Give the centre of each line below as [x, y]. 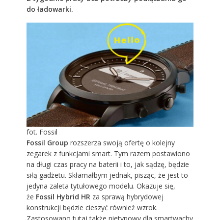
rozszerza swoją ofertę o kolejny [121, 143]
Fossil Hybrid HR [63, 197]
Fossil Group [47, 143]
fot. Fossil [42, 132]
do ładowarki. [50, 9]
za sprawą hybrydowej [127, 197]
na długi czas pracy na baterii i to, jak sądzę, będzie [108, 165]
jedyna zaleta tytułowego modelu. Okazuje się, [101, 186]
